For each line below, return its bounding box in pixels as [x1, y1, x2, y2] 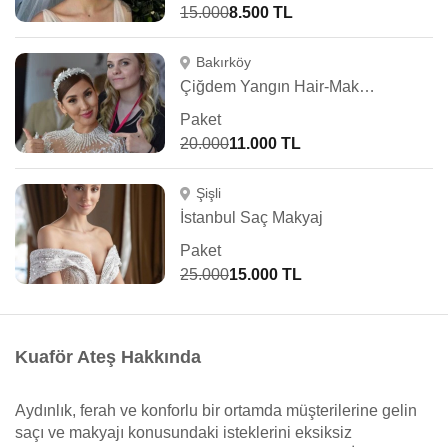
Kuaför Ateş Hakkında [15, 347, 201, 367]
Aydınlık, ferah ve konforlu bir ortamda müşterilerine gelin [15, 402, 417, 419]
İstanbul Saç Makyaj [180, 209, 323, 226]
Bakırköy [195, 54, 251, 70]
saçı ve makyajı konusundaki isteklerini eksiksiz [15, 424, 352, 441]
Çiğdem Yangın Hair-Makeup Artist [359, 78, 375, 95]
